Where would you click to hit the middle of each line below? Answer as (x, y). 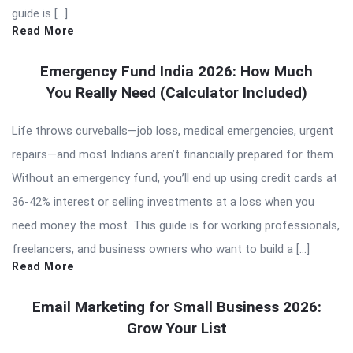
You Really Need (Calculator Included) (176, 93)
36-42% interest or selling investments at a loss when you (163, 202)
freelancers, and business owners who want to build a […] (161, 249)
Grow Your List (176, 329)
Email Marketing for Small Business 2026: (176, 307)
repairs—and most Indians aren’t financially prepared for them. (174, 155)
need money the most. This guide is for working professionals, (176, 226)
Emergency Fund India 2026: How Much (176, 72)
